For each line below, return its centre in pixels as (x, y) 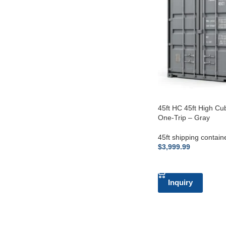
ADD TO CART (186, 162)
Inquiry (180, 182)
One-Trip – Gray (184, 117)
